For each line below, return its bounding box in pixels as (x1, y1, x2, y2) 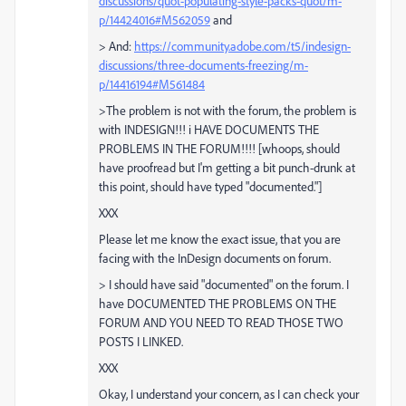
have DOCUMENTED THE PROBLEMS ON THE (99, 295, 336, 311)
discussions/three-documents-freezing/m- (99, 56, 308, 72)
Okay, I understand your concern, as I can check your (99, 385, 359, 401)
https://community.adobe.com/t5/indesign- (134, 37, 351, 53)
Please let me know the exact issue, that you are (99, 230, 341, 246)
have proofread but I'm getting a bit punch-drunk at (99, 159, 355, 175)
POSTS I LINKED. (99, 333, 183, 349)
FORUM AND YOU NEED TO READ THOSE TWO (99, 314, 343, 330)
